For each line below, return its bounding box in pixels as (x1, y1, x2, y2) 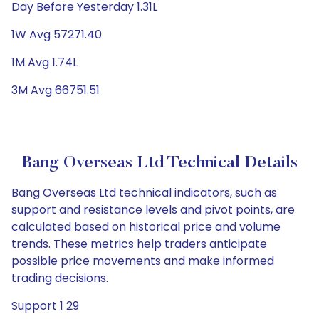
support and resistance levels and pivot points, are (11, 202, 295, 218)
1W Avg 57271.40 (11, 26, 102, 43)
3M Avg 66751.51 (11, 82, 100, 98)
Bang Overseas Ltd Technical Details (21, 155, 298, 172)
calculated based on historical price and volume (11, 219, 281, 235)
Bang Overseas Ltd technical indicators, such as (11, 184, 277, 201)
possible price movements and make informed (11, 253, 274, 269)
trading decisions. (11, 270, 108, 286)
